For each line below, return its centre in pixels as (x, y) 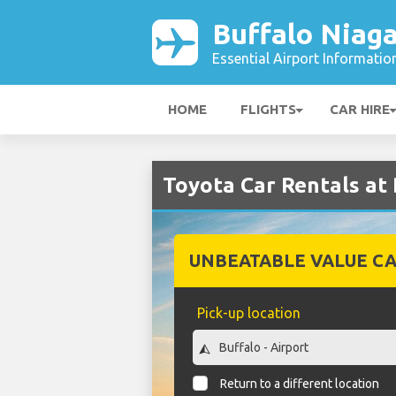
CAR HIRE (360, 109)
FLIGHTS (268, 109)
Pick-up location (248, 313)
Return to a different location (300, 384)
